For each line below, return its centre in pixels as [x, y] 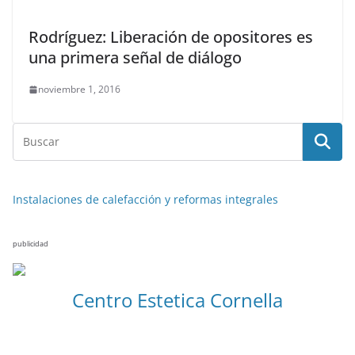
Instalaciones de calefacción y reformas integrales [145, 199]
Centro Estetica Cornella [177, 300]
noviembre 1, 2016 [79, 89]
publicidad [31, 244]
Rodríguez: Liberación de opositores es [171, 37]
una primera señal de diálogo [135, 57]
